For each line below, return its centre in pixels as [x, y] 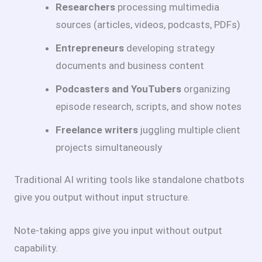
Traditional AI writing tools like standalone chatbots [129, 180]
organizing [206, 89]
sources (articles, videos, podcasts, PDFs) [148, 24]
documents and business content [130, 65]
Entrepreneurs [90, 48]
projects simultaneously [109, 147]
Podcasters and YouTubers [118, 89]
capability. [36, 248]
